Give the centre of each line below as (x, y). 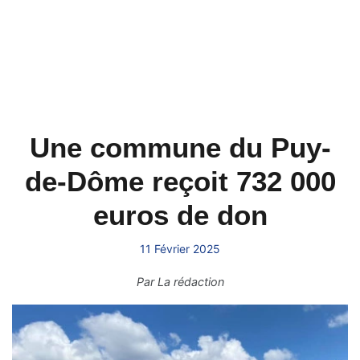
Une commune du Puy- (180, 147)
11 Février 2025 (180, 249)
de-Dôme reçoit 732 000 (180, 181)
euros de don (180, 215)
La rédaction (190, 282)
